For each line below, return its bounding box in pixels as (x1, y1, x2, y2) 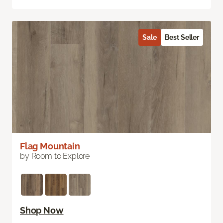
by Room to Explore (20, 151, 90, 161)
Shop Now (20, 205, 64, 216)
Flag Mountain (20, 141, 80, 152)
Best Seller (164, 33, 199, 42)
